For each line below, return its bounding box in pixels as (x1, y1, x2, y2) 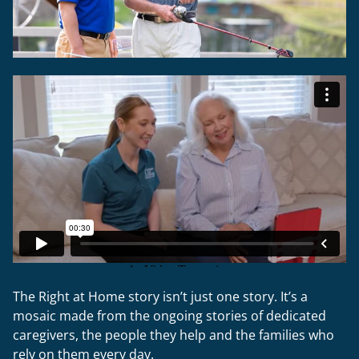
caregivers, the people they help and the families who (13, 325, 334, 344)
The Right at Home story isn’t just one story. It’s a (13, 287, 308, 305)
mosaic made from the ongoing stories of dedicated (13, 306, 326, 325)
